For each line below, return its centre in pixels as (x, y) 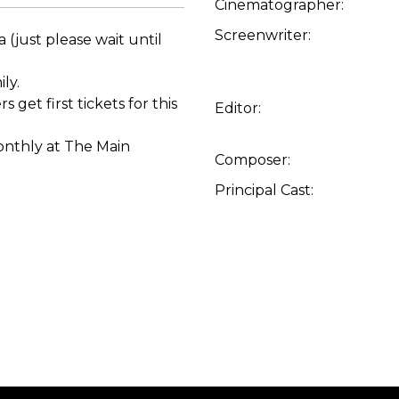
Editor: (238, 108)
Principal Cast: (265, 190)
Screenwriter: (263, 35)
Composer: (253, 160)
